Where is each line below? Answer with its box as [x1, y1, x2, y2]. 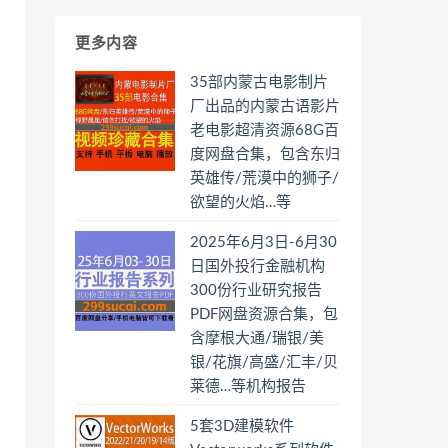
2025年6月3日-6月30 [190, 235, 337, 250]
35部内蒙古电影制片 [190, 75, 328, 90]
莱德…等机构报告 [190, 379, 306, 394]
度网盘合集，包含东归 [190, 147, 340, 162]
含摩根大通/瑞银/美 [190, 331, 324, 346]
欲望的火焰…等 [190, 195, 291, 210]
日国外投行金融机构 [190, 259, 325, 274]
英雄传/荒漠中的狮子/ [190, 171, 339, 186]
